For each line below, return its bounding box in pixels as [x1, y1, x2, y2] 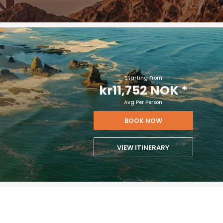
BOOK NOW [124, 116, 162, 126]
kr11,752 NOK [99, 82, 179, 100]
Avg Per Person [124, 99, 163, 107]
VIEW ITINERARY [117, 143, 170, 153]
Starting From [124, 74, 162, 82]
